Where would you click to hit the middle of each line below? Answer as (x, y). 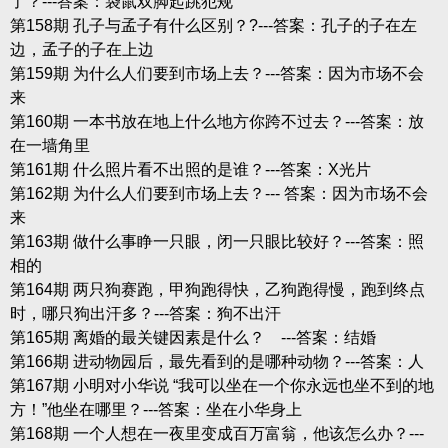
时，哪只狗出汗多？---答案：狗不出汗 (145, 313)
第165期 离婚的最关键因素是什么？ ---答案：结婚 (192, 337)
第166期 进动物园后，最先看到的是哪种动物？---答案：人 (216, 361)
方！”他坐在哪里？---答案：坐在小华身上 (155, 409)
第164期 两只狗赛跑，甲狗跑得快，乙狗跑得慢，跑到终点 (217, 289)
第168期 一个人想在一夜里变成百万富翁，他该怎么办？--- (216, 433)
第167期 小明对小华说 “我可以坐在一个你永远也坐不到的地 (221, 385)
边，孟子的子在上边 (81, 49)
